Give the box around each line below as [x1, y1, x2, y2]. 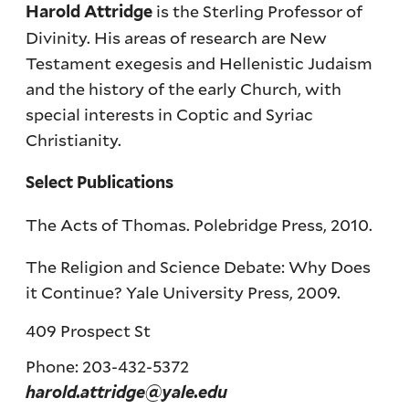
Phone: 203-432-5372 [26, 354, 190, 377]
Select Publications [26, 172, 174, 192]
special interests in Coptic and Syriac [26, 102, 314, 125]
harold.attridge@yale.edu [26, 383, 228, 403]
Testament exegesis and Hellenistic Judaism [26, 51, 373, 74]
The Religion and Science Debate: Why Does [26, 255, 372, 278]
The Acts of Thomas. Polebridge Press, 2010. [26, 213, 373, 236]
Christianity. [26, 128, 122, 151]
